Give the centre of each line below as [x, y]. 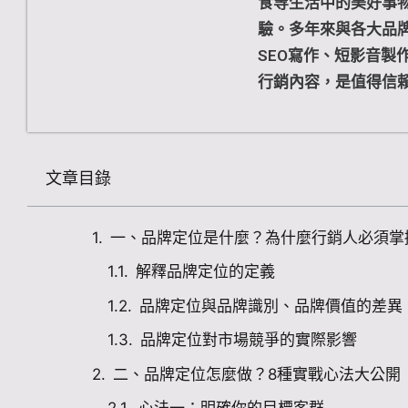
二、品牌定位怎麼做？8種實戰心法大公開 [257, 374]
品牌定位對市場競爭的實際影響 [249, 340]
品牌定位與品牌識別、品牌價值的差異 [271, 306]
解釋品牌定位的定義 [205, 272]
